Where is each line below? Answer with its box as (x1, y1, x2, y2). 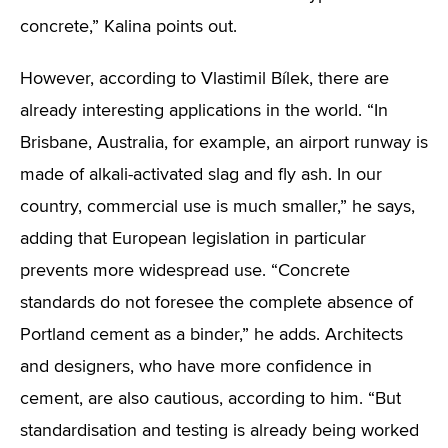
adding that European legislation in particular (20, 230, 366, 248)
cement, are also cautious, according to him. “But (20, 390, 401, 408)
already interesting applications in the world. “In (20, 102, 388, 120)
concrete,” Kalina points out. (20, 18, 237, 36)
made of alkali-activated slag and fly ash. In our (20, 166, 382, 184)
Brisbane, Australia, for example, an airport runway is (20, 134, 428, 152)
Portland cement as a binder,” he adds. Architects (20, 326, 403, 344)
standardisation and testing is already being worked (20, 422, 419, 440)
